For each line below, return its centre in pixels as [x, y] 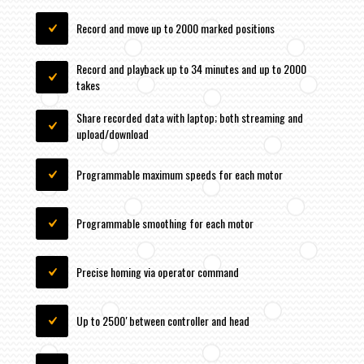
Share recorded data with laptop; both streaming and [190, 118]
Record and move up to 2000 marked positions [175, 28]
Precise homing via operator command [158, 272]
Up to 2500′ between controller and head [163, 321]
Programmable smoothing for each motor [165, 223]
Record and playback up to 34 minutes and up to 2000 [191, 69]
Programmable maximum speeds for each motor [180, 175]
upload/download [113, 134]
